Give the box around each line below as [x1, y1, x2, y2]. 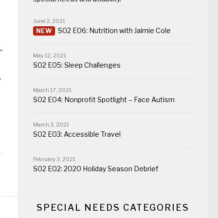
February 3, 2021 [33, 155, 75, 163]
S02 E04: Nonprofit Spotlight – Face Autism [33, 95, 175, 104]
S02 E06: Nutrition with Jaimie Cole [57, 26, 171, 35]
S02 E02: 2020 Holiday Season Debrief [33, 164, 158, 173]
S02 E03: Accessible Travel [33, 129, 121, 138]
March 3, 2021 [33, 121, 69, 128]
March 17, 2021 [33, 86, 72, 93]
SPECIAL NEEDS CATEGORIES [36, 202, 190, 213]
